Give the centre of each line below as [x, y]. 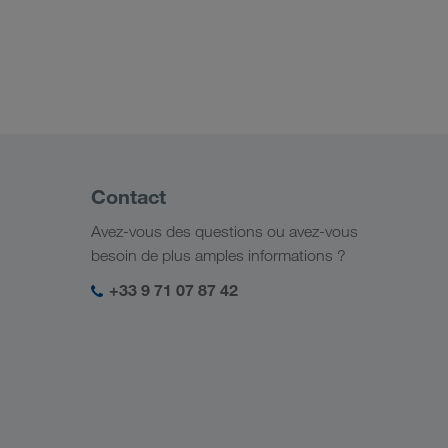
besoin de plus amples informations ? [218, 255]
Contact [128, 196]
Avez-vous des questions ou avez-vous [224, 231]
